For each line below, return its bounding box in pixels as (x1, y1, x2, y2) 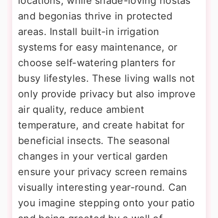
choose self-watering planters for (18, 57, 175, 69)
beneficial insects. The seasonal (18, 135, 170, 147)
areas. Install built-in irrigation (18, 26, 160, 38)
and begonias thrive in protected (18, 10, 173, 22)
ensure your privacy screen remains (18, 166, 187, 178)
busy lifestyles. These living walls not (18, 73, 195, 85)
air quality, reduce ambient (18, 104, 145, 116)
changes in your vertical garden (18, 150, 168, 163)
